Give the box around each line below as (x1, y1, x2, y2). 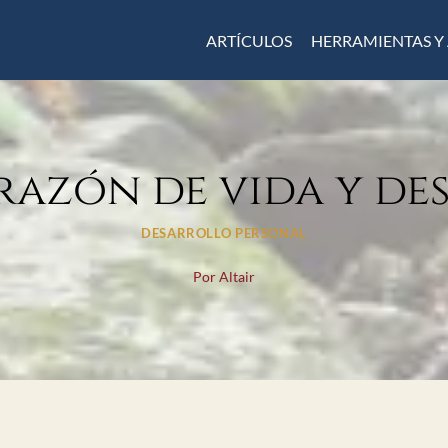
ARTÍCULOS (205, 30, 292, 50)
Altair (219, 267, 256, 285)
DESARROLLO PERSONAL (141, 225, 307, 241)
